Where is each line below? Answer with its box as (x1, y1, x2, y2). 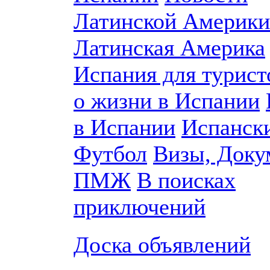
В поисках (137, 168, 236, 193)
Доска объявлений (74, 232, 251, 257)
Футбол (74, 141, 147, 166)
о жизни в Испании (74, 88, 260, 113)
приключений (74, 194, 206, 219)
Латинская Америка (74, 35, 265, 60)
